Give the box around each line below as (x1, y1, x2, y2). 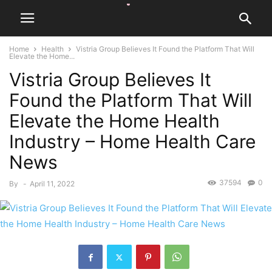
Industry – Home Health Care (9, 131, 256, 152)
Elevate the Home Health (9, 110, 220, 132)
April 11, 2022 (30, 179, 75, 188)
